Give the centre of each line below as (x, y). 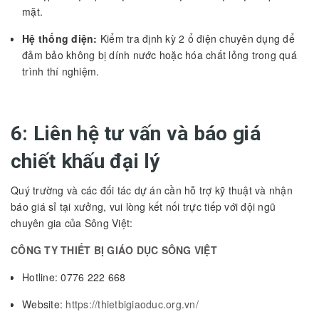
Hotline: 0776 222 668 (74, 277)
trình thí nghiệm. (61, 71)
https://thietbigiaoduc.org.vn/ (132, 304)
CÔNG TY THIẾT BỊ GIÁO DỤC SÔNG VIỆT (114, 250)
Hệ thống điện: (60, 38)
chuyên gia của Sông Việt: (72, 223)
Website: (44, 304)
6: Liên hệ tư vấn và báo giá (136, 133)
